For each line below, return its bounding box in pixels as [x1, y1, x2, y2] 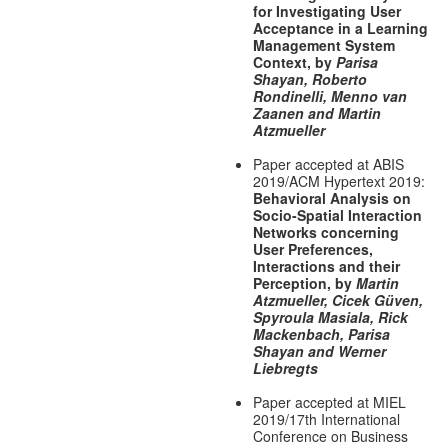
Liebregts [252, 358, 318, 379]
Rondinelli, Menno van [252, 86, 407, 107]
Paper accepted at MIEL [252, 392, 406, 413]
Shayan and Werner [252, 341, 386, 362]
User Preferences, [252, 239, 373, 260]
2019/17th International [252, 409, 400, 430]
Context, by [252, 52, 336, 73]
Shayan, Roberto [252, 69, 367, 90]
